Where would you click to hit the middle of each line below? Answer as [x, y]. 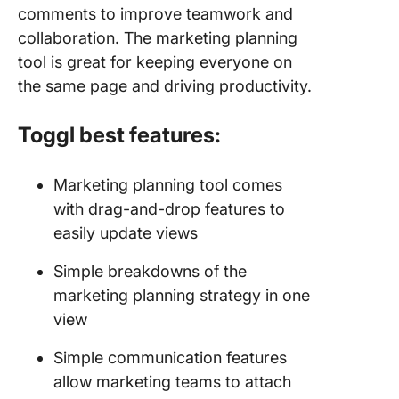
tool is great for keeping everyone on [155, 61]
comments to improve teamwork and [155, 13]
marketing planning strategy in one [182, 295]
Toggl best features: [119, 134]
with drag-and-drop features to [169, 208]
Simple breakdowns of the [150, 271]
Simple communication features [170, 357]
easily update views [126, 232]
